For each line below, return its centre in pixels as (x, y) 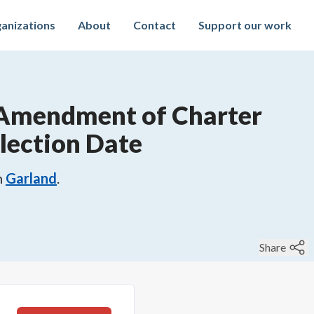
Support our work (245, 25)
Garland (31, 178)
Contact (155, 25)
